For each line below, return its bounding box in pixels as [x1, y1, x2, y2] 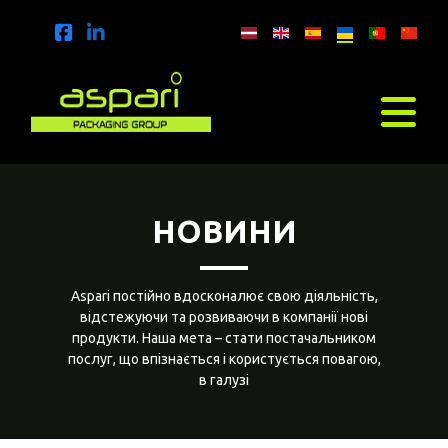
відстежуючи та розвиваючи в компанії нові [80, 309, 368, 325]
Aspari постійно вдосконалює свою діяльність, [70, 288, 378, 304]
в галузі [199, 372, 249, 388]
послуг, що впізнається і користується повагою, [67, 351, 381, 367]
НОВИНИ [151, 213, 297, 249]
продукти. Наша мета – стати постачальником [72, 330, 376, 346]
